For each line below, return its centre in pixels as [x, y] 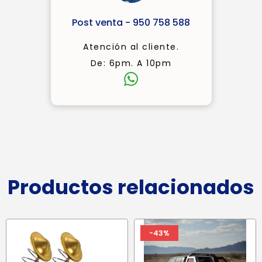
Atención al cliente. [131, 47]
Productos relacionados [131, 187]
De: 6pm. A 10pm [131, 63]
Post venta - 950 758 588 [131, 23]
